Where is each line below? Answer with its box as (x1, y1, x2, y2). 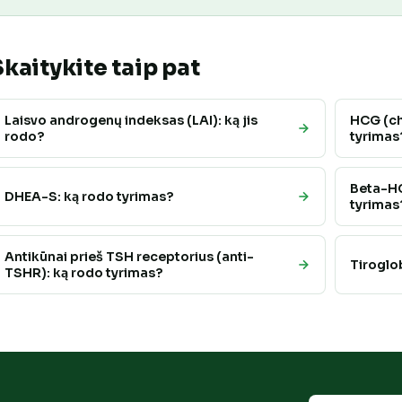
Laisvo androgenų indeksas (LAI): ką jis (4, 112, 258, 129)
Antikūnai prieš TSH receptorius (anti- (4, 249, 254, 266)
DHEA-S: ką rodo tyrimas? (4, 188, 173, 205)
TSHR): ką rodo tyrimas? (4, 265, 162, 282)
